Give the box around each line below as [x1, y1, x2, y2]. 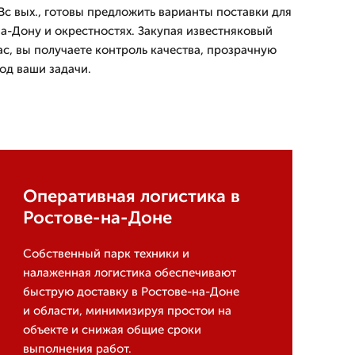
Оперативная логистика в [22, 185, 240, 207]
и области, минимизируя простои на [22, 303, 231, 318]
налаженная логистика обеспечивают [22, 265, 236, 280]
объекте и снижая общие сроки [22, 323, 201, 337]
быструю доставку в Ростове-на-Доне [22, 284, 239, 299]
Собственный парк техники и [22, 246, 189, 261]
